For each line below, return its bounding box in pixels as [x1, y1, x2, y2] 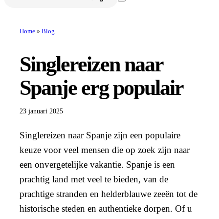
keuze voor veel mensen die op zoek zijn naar [20, 145, 190, 155]
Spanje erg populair [20, 76, 183, 100]
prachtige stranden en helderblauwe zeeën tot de [20, 189, 197, 199]
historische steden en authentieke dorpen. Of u [20, 203, 192, 214]
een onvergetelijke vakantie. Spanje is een [20, 159, 175, 170]
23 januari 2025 [20, 108, 63, 115]
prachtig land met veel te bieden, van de [20, 174, 168, 185]
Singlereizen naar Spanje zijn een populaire [20, 130, 180, 141]
